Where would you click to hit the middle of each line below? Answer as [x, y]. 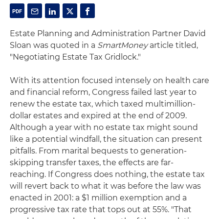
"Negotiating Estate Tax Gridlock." [75, 57]
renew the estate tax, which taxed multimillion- [103, 104]
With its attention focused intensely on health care [109, 80]
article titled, [173, 45]
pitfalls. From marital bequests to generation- [98, 151]
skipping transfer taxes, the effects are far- [92, 163]
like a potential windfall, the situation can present [106, 139]
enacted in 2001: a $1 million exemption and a [98, 198]
